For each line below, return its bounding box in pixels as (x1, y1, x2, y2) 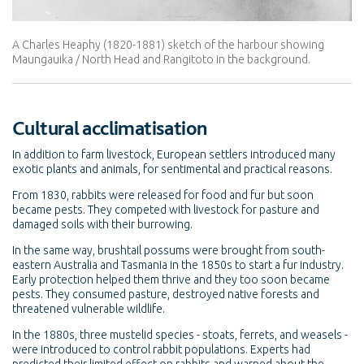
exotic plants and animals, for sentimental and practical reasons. (12, 162, 335, 176)
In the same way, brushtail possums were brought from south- (12, 244, 325, 258)
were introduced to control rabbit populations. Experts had (12, 343, 310, 357)
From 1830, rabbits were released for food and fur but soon (12, 188, 314, 202)
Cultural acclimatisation (12, 116, 207, 141)
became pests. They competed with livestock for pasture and (12, 203, 319, 217)
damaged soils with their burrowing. (12, 218, 193, 232)
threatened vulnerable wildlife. (12, 302, 165, 316)
